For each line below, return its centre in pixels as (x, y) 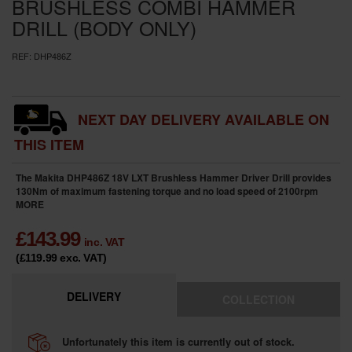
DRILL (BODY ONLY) (104, 27)
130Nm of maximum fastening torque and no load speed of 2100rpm (167, 191)
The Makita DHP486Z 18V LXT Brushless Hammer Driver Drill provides (174, 177)
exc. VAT (82, 257)
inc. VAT (104, 242)
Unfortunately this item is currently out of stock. (177, 341)
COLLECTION (258, 299)
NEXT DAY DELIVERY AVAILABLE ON (203, 119)
